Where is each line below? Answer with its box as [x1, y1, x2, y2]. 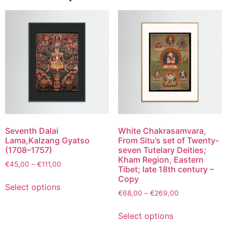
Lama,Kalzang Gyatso [5, 135, 90, 146]
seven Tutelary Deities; [118, 145, 206, 156]
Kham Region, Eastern [118, 155, 204, 165]
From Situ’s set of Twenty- [118, 135, 219, 146]
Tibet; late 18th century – [118, 164, 214, 175]
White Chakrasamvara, [118, 126, 206, 136]
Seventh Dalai [5, 126, 58, 136]
